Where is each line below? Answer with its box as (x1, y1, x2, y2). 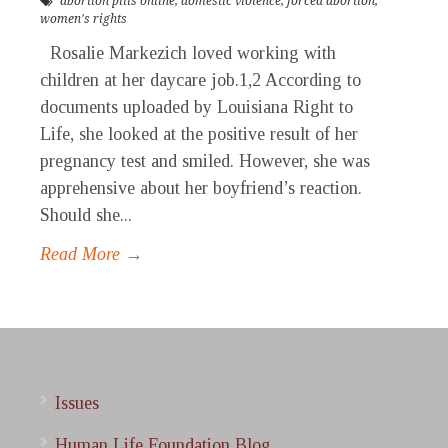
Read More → (40, 244, 143, 265)
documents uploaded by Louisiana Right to (40, 97, 353, 118)
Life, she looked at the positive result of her (40, 124, 358, 145)
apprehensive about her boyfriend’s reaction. (40, 178, 362, 199)
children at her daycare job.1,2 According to (40, 70, 361, 91)
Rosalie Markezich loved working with (40, 43, 336, 64)
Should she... (40, 205, 132, 226)
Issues (55, 393, 99, 414)
